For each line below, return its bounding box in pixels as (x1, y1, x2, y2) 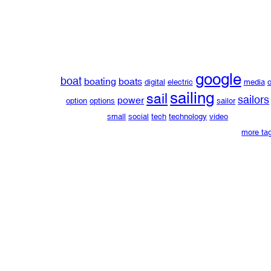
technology (169, 111, 207, 121)
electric (167, 77, 193, 87)
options (90, 96, 116, 105)
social (128, 111, 149, 121)
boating (83, 76, 116, 87)
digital (144, 77, 165, 87)
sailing (170, 88, 215, 107)
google (195, 70, 241, 88)
